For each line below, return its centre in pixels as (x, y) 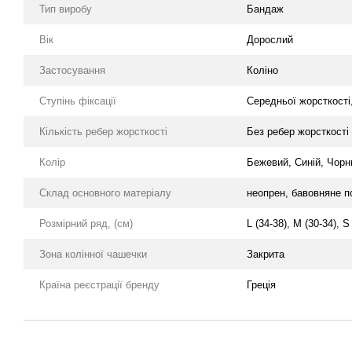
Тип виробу (66, 9)
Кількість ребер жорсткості (103, 131)
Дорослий (270, 39)
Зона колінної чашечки (93, 254)
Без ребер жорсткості (298, 131)
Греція (261, 284)
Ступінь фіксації (78, 101)
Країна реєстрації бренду (99, 284)
